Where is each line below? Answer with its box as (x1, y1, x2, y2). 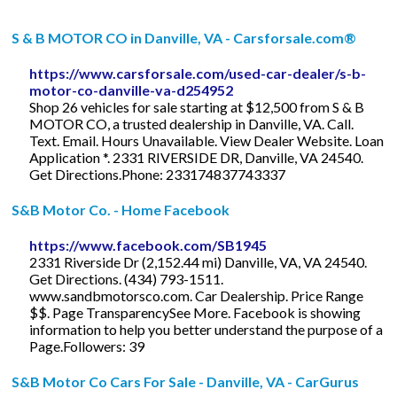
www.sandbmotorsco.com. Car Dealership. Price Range (29, 286, 364, 304)
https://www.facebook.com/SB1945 (29, 236, 268, 253)
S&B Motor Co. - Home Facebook (12, 200, 230, 218)
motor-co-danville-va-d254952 (29, 81, 234, 98)
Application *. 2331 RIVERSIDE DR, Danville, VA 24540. (29, 148, 364, 166)
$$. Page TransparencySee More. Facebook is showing (29, 303, 362, 321)
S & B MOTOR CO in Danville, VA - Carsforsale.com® (12, 28, 357, 46)
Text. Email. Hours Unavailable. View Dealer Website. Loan (29, 131, 385, 149)
